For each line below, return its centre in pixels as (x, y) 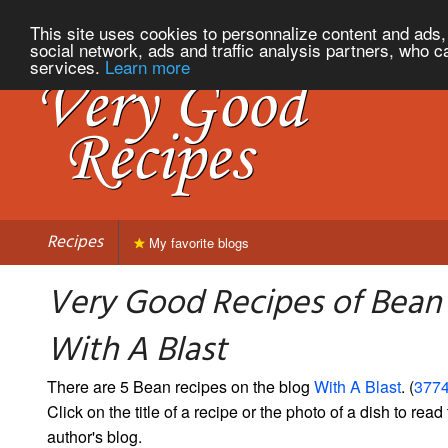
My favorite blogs (197, 242)
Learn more (147, 66)
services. (67, 66)
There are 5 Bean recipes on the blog (180, 386)
